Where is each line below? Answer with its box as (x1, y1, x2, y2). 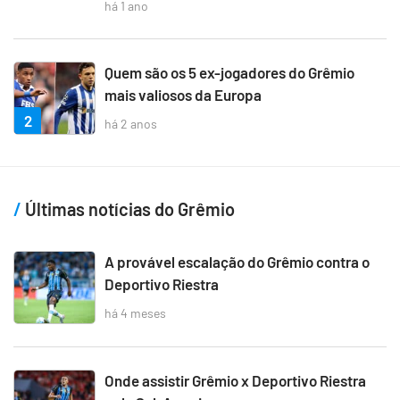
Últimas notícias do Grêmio (21, 198, 235, 221)
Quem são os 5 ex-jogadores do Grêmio (104, 63, 354, 82)
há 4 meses (104, 304, 166, 321)
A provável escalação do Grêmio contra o (104, 253, 370, 271)
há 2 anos (104, 115, 157, 131)
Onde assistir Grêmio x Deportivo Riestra (104, 371, 366, 390)
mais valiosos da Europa (104, 86, 262, 104)
